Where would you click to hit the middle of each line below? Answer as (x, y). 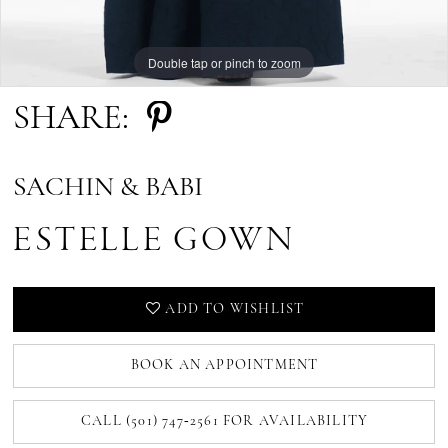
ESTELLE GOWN (154, 241)
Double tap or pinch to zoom (224, 62)
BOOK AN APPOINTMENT (224, 365)
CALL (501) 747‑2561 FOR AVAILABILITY (225, 421)
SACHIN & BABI (108, 188)
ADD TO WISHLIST (235, 309)
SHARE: (71, 120)
